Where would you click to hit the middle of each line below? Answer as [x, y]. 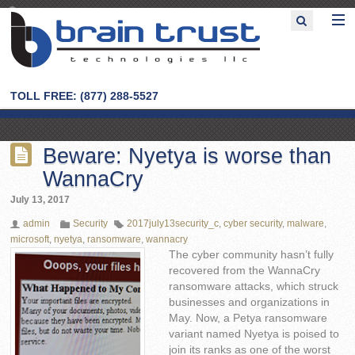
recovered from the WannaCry [245, 271]
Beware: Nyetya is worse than [187, 156]
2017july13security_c [173, 224]
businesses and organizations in [250, 303]
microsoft [30, 240]
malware [306, 224]
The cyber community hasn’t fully [252, 255]
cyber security [253, 224]
